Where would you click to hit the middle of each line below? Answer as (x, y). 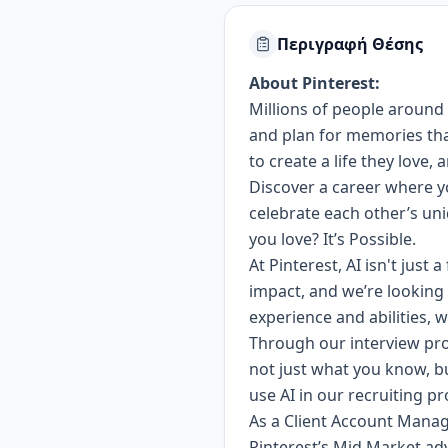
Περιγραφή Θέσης (350, 44)
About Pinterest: (314, 83)
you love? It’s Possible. (332, 239)
